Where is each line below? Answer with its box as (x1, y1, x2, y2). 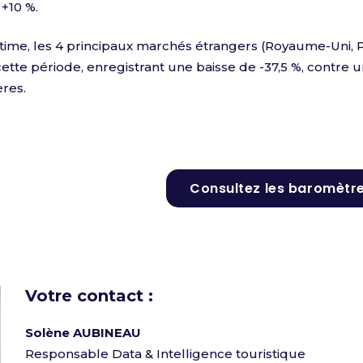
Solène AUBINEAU (25, 325, 141, 340)
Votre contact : (25, 286, 207, 305)
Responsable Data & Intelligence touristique (25, 346, 305, 361)
